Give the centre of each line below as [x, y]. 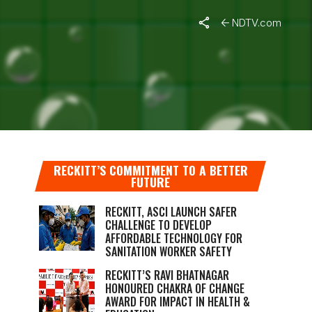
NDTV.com [257, 23]
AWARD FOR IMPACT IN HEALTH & [178, 302]
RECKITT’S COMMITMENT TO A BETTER [150, 170]
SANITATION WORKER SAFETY [169, 251]
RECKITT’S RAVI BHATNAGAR [167, 275]
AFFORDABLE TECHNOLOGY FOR [174, 238]
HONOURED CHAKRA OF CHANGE [175, 288]
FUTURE [150, 182]
